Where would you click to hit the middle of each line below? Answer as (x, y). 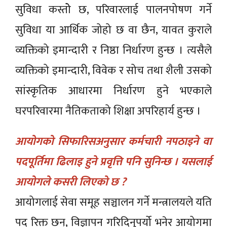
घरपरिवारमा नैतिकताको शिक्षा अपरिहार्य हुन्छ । (108, 111)
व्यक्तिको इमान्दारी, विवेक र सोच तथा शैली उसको (113, 70)
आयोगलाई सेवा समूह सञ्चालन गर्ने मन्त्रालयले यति (113, 202)
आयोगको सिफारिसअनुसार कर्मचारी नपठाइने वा (113, 141)
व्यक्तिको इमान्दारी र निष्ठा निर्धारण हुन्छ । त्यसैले (113, 50)
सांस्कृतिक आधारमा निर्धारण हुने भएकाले (113, 91)
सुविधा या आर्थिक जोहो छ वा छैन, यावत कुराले (113, 30)
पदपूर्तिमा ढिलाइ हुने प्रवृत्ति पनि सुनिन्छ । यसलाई (113, 162)
